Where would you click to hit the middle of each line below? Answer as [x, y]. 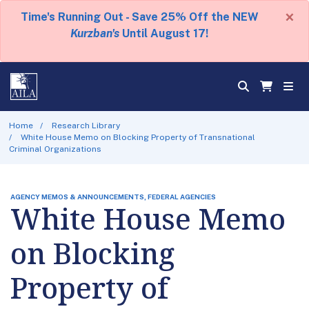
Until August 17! [164, 33]
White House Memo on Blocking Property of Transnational [138, 137]
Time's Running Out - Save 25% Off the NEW [139, 17]
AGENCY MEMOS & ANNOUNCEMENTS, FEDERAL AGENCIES [113, 196]
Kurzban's [95, 33]
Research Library [86, 125]
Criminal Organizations [55, 149]
